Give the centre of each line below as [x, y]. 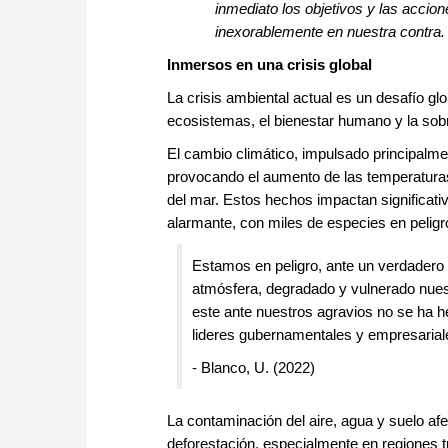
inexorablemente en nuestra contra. [330, 32]
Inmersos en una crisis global [269, 65]
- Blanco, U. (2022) [253, 368]
